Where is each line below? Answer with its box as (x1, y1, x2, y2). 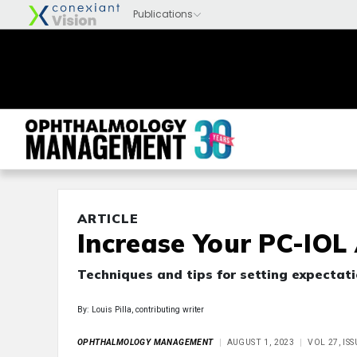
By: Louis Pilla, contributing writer (77, 304, 204, 315)
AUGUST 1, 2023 (226, 337, 295, 347)
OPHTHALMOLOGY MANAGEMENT (77, 337, 214, 347)
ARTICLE (77, 210, 139, 226)
